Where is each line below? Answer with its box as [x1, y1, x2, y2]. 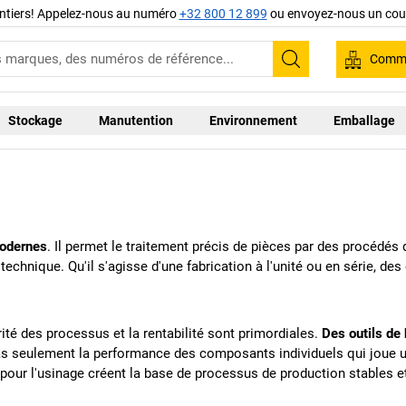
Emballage [333, 112, 396, 128]
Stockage [8, 112, 63, 128]
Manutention [99, 112, 174, 128]
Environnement [209, 112, 298, 128]
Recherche [289, 60, 375, 82]
